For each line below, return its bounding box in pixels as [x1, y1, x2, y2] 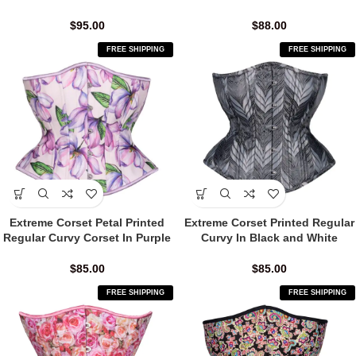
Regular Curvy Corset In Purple [3, 231, 171, 245]
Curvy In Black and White [200, 231, 338, 245]
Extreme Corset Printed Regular [184, 216, 354, 230]
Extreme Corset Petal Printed [10, 216, 164, 230]
